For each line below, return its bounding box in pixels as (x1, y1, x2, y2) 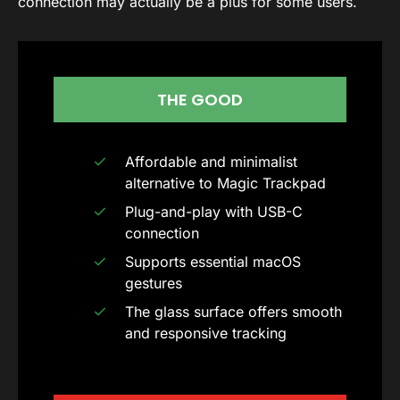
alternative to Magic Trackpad (125, 173, 326, 192)
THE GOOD (157, 87, 243, 111)
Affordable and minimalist (125, 152, 297, 171)
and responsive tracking (125, 323, 287, 342)
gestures (125, 273, 182, 292)
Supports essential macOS (125, 252, 301, 271)
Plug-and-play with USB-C (125, 202, 303, 221)
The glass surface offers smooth (125, 302, 342, 321)
